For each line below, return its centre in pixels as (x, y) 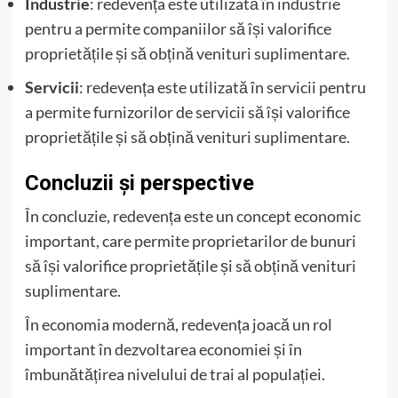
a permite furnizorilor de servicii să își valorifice (187, 111)
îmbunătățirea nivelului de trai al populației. (175, 374)
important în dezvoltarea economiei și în (163, 349)
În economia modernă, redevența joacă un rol (178, 324)
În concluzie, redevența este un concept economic (192, 215)
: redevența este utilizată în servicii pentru (222, 87)
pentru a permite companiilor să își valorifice (178, 28)
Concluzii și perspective (139, 183)
